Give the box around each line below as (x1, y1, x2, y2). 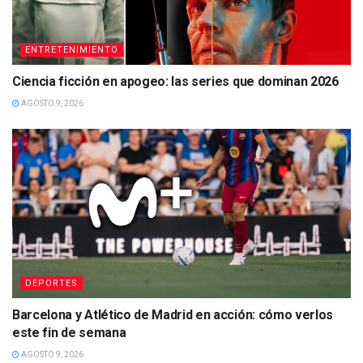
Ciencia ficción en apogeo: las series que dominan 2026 (12, 73, 339, 89)
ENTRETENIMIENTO (25, 44, 118, 55)
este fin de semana (12, 324, 126, 340)
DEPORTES (25, 277, 78, 288)
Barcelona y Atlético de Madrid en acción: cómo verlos (12, 306, 334, 322)
